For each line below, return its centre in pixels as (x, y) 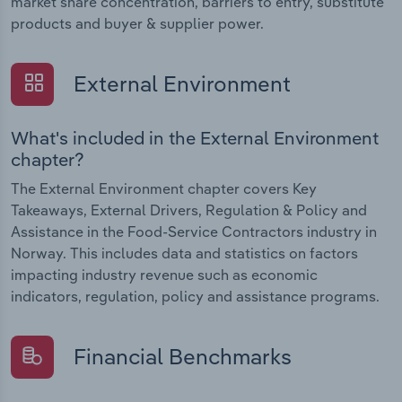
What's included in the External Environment (195, 137)
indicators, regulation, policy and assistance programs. (195, 296)
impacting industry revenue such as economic (164, 274)
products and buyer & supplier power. (137, 24)
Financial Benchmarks (180, 356)
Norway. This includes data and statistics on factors (184, 253)
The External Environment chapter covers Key (164, 188)
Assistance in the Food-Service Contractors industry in (194, 231)
